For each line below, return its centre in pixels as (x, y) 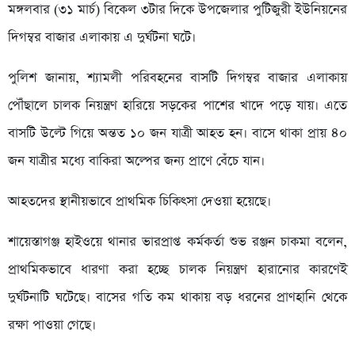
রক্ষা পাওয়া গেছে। (52, 326)
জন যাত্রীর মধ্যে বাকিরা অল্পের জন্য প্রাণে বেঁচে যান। (136, 162)
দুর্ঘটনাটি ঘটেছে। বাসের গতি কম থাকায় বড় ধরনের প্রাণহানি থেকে (177, 298)
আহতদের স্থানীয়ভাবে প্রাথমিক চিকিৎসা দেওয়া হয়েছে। (139, 202)
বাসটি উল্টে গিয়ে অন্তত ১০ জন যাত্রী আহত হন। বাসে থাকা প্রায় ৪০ (177, 134)
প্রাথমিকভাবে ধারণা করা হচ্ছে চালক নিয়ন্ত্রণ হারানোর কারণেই (177, 270)
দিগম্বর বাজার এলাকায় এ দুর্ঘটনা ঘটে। (102, 38)
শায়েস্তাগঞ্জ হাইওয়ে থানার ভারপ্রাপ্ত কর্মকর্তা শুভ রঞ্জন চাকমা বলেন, (177, 242)
